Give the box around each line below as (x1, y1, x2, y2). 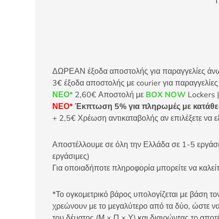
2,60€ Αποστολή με (73, 89, 146, 101)
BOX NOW (146, 89, 186, 101)
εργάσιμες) (52, 151, 89, 162)
